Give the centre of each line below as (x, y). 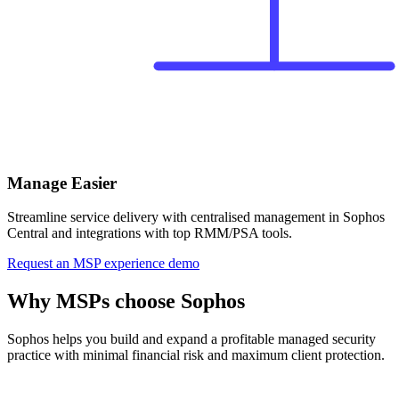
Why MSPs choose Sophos (126, 301)
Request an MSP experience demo (103, 264)
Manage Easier (62, 183)
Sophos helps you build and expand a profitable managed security (191, 339)
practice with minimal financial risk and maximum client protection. (196, 355)
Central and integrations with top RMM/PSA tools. (150, 233)
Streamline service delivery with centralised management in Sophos (196, 217)
